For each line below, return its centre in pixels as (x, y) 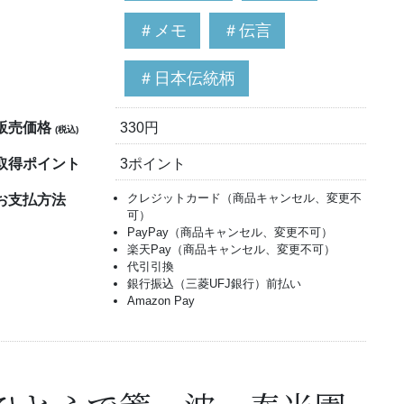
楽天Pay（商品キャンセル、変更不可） (231, 249)
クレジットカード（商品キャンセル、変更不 (244, 198)
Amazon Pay (161, 301)
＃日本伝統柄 (186, 78)
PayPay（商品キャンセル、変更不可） (230, 232)
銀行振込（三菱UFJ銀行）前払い (214, 284)
